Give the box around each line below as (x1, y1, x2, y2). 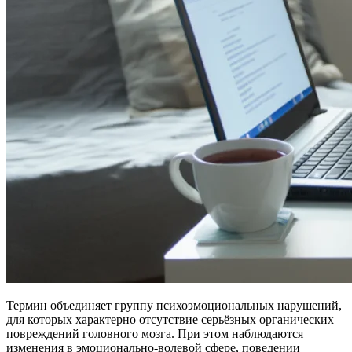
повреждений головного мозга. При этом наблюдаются (6, 327, 303, 341)
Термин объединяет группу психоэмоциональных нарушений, (6, 299, 342, 313)
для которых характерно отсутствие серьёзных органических (6, 313, 334, 327)
